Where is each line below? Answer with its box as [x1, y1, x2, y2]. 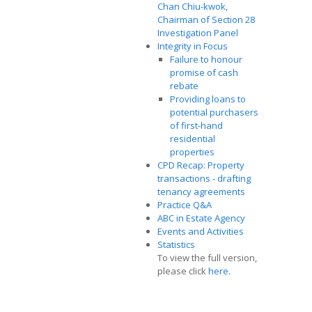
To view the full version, [157, 251, 257, 264]
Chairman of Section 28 [157, 13, 255, 26]
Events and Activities [157, 225, 244, 237]
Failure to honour [170, 53, 242, 65]
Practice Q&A [157, 198, 214, 211]
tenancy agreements [157, 185, 245, 198]
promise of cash [170, 66, 238, 79]
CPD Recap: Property [157, 159, 244, 171]
